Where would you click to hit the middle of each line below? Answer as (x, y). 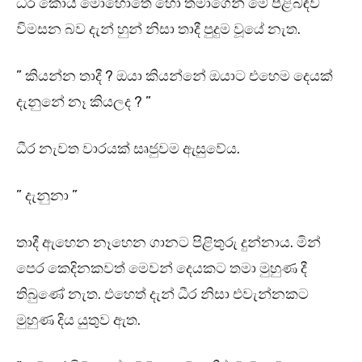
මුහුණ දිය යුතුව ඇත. (78, 320)
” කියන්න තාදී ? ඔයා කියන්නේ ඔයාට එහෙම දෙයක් (175, 76)
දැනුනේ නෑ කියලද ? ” (85, 102)
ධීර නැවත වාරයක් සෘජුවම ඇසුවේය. (128, 149)
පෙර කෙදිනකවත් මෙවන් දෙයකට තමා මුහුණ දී (162, 269)
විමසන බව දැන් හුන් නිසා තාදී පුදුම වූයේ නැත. (160, 29)
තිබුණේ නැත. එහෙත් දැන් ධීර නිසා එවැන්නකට (162, 295)
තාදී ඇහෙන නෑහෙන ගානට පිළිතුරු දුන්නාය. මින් (168, 243)
